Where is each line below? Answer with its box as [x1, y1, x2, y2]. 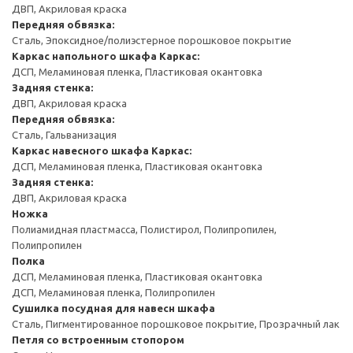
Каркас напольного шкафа [12, 50, 157, 61]
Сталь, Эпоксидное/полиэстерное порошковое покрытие [12, 34, 292, 46]
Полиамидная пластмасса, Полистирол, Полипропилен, [12, 223, 277, 235]
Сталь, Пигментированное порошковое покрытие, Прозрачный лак [12, 318, 340, 329]
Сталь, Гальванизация [12, 128, 117, 140]
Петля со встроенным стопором [12, 333, 184, 345]
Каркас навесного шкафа [12, 144, 149, 156]
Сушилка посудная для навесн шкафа [12, 302, 215, 314]
